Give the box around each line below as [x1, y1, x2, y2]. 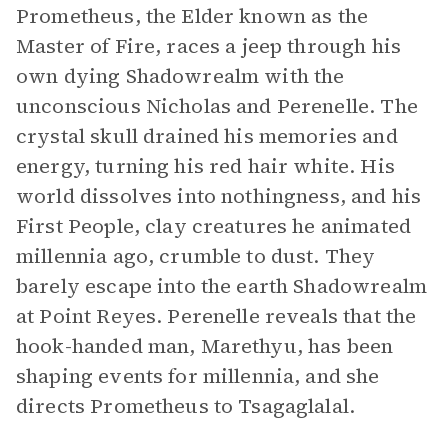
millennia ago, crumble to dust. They [16, 242, 376, 270]
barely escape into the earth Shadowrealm [16, 272, 427, 300]
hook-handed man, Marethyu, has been [16, 332, 394, 360]
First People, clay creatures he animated [16, 212, 411, 240]
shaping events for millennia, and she [16, 362, 380, 390]
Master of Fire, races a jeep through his [16, 32, 401, 60]
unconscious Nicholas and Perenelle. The [16, 92, 418, 120]
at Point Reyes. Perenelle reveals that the [16, 302, 417, 330]
